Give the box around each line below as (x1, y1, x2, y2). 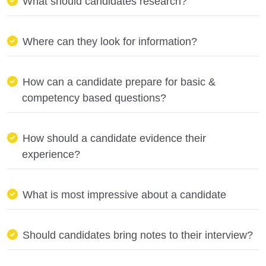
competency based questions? (22, 91, 166, 104)
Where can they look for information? (23, 35, 197, 47)
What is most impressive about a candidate (23, 188, 226, 201)
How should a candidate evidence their (23, 132, 206, 144)
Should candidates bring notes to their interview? (23, 229, 253, 241)
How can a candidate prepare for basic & (23, 75, 216, 88)
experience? (22, 148, 80, 160)
